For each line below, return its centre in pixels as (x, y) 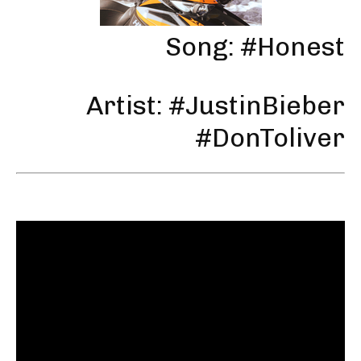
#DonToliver (270, 137)
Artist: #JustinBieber (216, 105)
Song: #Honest (255, 46)
